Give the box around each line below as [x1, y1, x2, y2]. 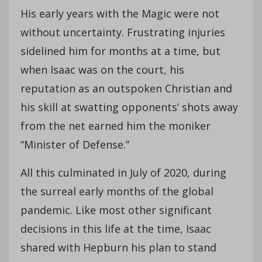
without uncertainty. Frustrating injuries [20, 25, 225, 39]
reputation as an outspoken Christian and [20, 81, 232, 95]
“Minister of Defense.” [20, 137, 129, 151]
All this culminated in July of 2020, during [20, 165, 226, 180]
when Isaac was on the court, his [20, 62, 184, 77]
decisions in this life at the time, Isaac [20, 221, 211, 236]
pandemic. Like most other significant [20, 202, 212, 217]
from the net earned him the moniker [20, 118, 211, 133]
